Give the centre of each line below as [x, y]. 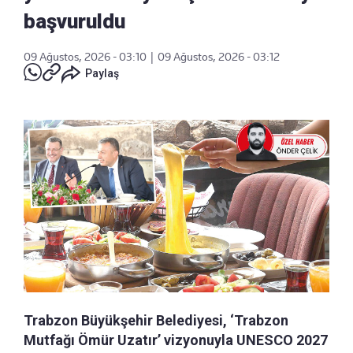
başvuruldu [74, 22]
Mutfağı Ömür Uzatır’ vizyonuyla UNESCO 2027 [176, 340]
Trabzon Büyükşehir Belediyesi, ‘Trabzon [156, 320]
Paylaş [102, 74]
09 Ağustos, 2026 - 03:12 [219, 57]
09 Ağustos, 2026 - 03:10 [85, 57]
